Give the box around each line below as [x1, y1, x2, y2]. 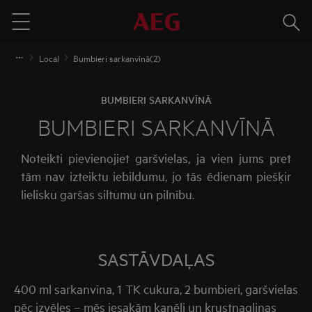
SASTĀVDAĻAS [97, 249, 214, 270]
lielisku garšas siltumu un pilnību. [21, 186, 194, 202]
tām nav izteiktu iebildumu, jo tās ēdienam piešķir [21, 168, 291, 184]
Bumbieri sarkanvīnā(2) [73, 52, 161, 64]
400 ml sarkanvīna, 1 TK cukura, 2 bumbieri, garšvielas [14, 281, 298, 297]
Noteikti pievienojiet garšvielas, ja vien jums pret [21, 150, 291, 166]
